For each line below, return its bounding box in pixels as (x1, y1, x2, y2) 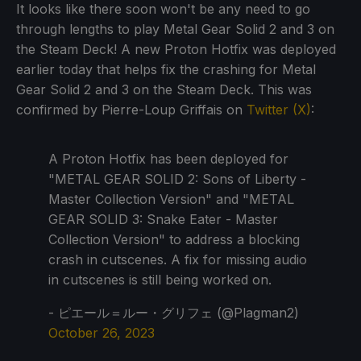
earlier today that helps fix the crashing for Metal (16, 60, 316, 77)
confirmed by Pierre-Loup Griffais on (16, 101, 247, 118)
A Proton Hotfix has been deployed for (48, 150, 288, 167)
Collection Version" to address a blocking (48, 230, 300, 247)
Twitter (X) (247, 101, 311, 118)
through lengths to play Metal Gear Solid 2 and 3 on (16, 20, 334, 37)
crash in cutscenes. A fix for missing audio (48, 251, 307, 268)
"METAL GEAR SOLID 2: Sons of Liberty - (48, 170, 306, 187)
